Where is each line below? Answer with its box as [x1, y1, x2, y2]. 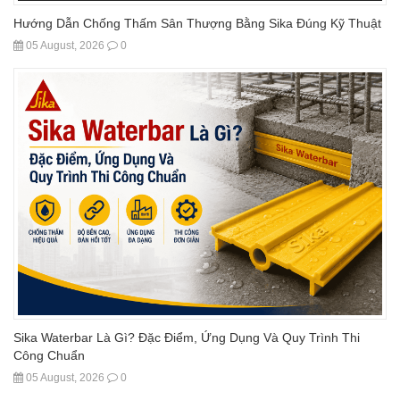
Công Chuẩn [13, 348, 85, 362]
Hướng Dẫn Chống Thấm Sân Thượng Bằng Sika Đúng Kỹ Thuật [13, 16, 381, 30]
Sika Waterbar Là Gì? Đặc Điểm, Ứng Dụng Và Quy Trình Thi [13, 330, 360, 345]
